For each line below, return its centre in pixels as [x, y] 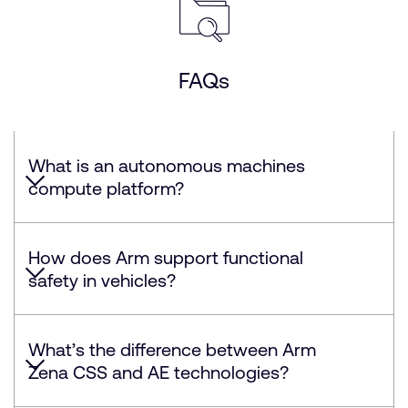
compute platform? [106, 188]
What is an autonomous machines [167, 165]
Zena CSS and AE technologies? [158, 372]
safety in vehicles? [102, 280]
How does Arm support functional [166, 257]
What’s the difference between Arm [172, 349]
